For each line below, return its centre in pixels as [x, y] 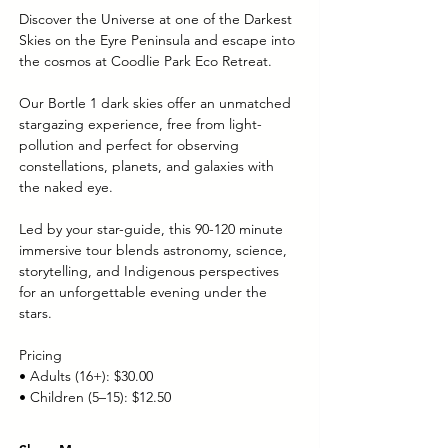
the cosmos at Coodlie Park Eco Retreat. [147, 61]
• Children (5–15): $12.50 [95, 397]
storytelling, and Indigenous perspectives [151, 271]
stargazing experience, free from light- [140, 124]
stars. [35, 313]
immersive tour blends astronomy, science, [155, 250]
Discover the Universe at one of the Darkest [157, 19]
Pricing [40, 355]
